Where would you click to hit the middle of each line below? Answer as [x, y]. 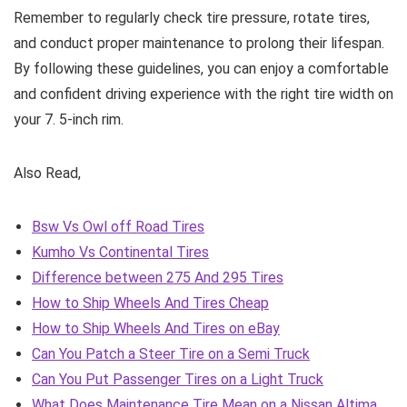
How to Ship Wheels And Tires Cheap [150, 303]
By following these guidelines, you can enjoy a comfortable [201, 69]
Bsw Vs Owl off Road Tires [118, 227]
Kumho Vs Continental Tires [120, 253]
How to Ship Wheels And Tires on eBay [156, 329]
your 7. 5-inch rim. [69, 120]
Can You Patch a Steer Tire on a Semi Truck [171, 354]
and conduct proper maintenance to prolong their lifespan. [199, 44]
